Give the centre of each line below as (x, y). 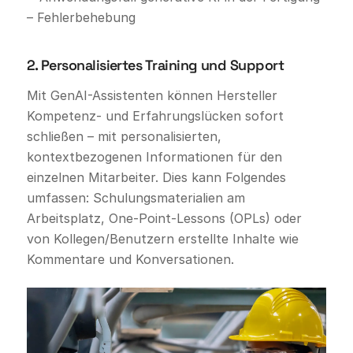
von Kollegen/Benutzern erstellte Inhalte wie (162, 238)
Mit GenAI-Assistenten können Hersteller (152, 95)
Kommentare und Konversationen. (130, 259)
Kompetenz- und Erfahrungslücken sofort (155, 115)
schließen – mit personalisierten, (124, 136)
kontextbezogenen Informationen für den (154, 156)
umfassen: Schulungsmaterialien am (136, 197)
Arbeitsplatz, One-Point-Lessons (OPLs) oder (164, 218)
